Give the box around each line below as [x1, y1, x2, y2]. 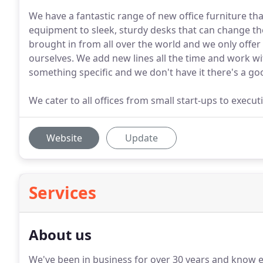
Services [29, 181, 96, 204]
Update [125, 131, 158, 144]
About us [29, 225, 92, 244]
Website [46, 131, 82, 144]
